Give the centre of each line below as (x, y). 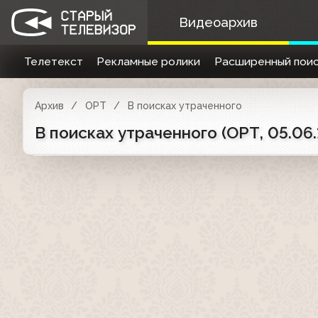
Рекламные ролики (149, 61)
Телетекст (53, 61)
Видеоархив (218, 22)
